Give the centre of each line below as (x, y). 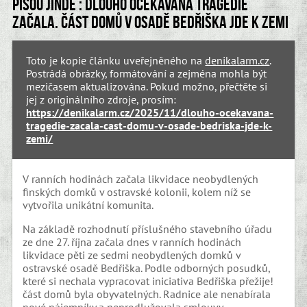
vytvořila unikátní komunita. (88, 205)
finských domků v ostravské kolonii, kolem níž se (137, 192)
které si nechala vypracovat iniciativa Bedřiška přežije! (148, 281)
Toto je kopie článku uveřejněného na (116, 61)
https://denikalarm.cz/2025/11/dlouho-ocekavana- (150, 113)
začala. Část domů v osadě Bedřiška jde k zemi (150, 22)
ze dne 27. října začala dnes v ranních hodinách (132, 242)
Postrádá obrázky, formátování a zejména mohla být (147, 74)
